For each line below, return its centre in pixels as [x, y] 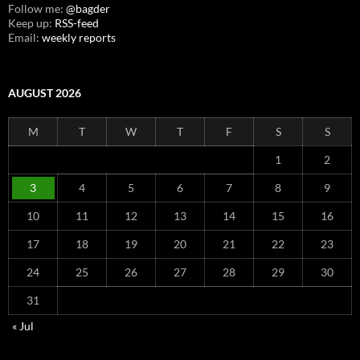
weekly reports [79, 37]
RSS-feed [77, 22]
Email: [25, 37]
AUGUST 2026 [45, 92]
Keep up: [31, 22]
